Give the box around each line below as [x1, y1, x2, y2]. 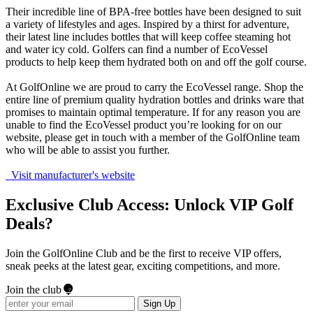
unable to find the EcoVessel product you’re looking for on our [6, 118, 282, 131]
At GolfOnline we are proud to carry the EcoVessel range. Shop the [6, 80, 303, 93]
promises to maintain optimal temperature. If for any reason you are [6, 105, 300, 118]
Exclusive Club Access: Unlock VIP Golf [6, 195, 293, 214]
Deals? [6, 214, 53, 233]
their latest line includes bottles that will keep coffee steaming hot [6, 30, 291, 43]
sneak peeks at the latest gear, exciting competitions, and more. [6, 259, 280, 272]
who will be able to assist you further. [6, 143, 170, 156]
